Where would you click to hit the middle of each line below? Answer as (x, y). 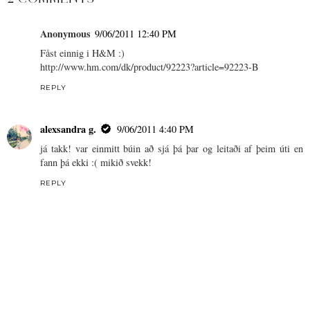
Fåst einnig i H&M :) (82, 53)
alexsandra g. (68, 129)
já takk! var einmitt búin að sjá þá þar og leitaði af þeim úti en (172, 149)
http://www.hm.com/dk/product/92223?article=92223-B (149, 67)
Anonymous (65, 34)
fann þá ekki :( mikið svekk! (96, 163)
